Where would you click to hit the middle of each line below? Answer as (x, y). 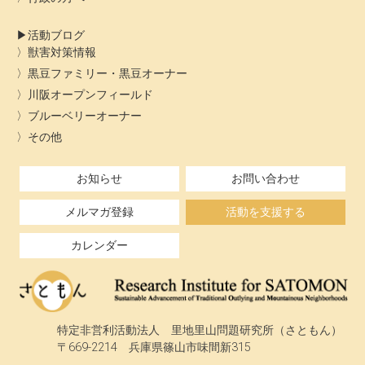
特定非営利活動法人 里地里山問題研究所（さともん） (200, 330)
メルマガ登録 (99, 212)
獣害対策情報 (62, 52)
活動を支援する (265, 212)
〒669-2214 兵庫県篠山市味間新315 (154, 347)
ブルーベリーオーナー (85, 116)
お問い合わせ (265, 178)
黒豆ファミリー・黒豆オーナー (108, 73)
